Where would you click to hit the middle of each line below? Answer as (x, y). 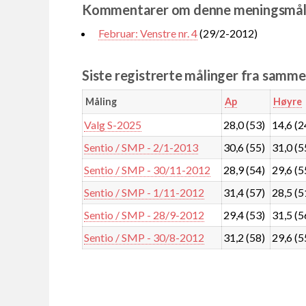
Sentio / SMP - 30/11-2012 (148, 169)
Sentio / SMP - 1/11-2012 (144, 192)
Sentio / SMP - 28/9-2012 (144, 214)
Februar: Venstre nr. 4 (148, 33)
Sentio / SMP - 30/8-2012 (144, 237)
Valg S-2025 (113, 124)
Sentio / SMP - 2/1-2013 (141, 147)
